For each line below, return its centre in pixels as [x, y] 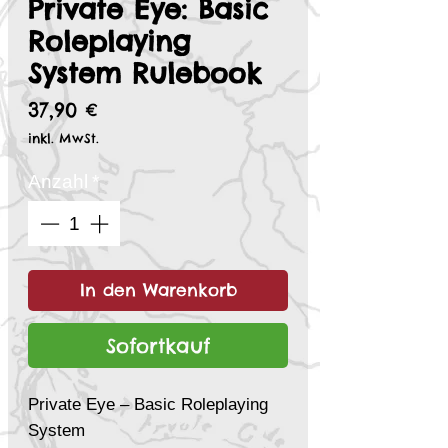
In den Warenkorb [158, 289]
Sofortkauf [158, 345]
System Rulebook [144, 73]
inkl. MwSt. [63, 138]
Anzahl [58, 182]
